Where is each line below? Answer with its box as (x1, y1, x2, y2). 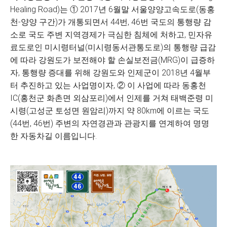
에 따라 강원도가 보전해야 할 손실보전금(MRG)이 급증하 (10, 55, 215, 65)
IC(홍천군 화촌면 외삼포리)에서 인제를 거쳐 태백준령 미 (10, 93, 213, 103)
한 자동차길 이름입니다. (10, 131, 97, 141)
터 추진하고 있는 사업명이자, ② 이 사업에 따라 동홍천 (10, 81, 206, 90)
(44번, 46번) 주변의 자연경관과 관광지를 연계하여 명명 (10, 119, 209, 128)
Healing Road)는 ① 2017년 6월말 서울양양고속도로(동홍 (10, 5, 215, 14)
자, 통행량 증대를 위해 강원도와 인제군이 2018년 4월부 (10, 68, 211, 78)
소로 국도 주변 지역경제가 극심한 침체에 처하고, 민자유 (10, 30, 212, 40)
